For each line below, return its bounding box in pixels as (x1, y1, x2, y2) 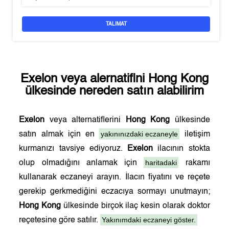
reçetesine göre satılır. (19, 216, 101, 224)
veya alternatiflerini (44, 116, 126, 124)
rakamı (178, 159, 210, 167)
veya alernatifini (57, 73, 148, 85)
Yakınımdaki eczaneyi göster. (102, 216, 196, 224)
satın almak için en (19, 130, 100, 139)
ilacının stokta (153, 145, 210, 153)
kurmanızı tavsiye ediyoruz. (19, 145, 128, 153)
